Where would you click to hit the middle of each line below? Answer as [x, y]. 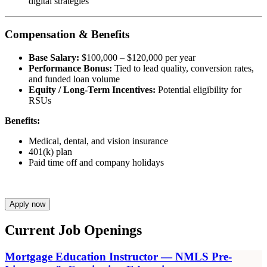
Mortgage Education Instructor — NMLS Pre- [118, 256]
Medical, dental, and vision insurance [98, 141]
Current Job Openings [73, 230]
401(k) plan [50, 151]
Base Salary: [54, 57]
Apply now [27, 204]
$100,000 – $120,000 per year [137, 57]
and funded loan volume [74, 79]
